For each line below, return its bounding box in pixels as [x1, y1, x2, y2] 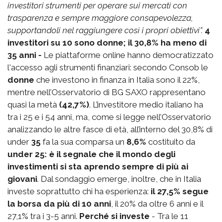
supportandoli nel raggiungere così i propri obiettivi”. [7, 25, 205, 35]
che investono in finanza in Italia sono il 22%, [34, 74, 200, 85]
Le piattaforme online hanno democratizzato [42, 50, 214, 60]
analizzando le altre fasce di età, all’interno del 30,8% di [7, 124, 213, 134]
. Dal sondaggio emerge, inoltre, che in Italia [37, 173, 201, 184]
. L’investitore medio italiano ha [89, 99, 203, 110]
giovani [7, 173, 37, 184]
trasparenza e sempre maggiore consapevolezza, [7, 12, 193, 23]
